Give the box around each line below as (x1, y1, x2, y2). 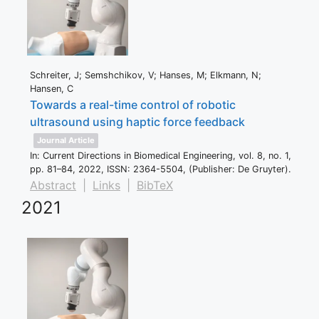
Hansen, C (30, 83, 73, 95)
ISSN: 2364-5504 (107, 164, 183, 175)
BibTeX (137, 178, 173, 193)
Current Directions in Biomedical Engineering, (43, 150, 239, 162)
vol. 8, (239, 150, 268, 162)
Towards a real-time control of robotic (30, 98, 236, 113)
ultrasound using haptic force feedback (30, 115, 245, 130)
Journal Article (37, 135, 95, 146)
